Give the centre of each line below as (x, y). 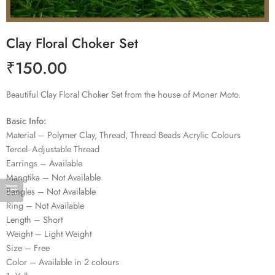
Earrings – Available (44, 163)
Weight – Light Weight (49, 233)
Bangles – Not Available (51, 191)
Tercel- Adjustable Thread (53, 149)
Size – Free (28, 247)
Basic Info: (26, 120)
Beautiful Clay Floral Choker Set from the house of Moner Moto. (123, 94)
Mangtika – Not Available (53, 177)
